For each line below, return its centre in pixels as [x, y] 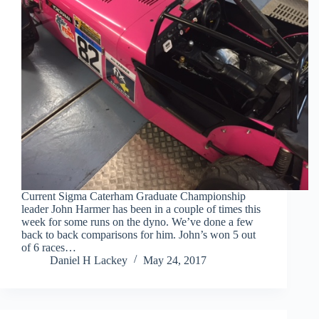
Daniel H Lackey [89, 260]
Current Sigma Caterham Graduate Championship [134, 196]
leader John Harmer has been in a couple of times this [141, 209]
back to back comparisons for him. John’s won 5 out [138, 234]
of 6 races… [49, 247]
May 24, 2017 [175, 260]
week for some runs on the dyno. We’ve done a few [137, 221]
